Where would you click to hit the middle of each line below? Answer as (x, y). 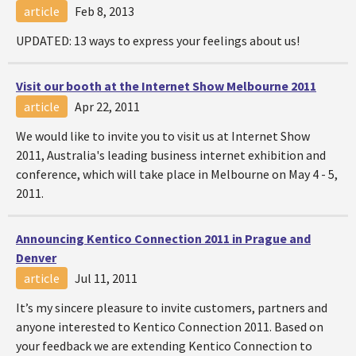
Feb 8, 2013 (104, 11)
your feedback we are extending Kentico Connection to (164, 346)
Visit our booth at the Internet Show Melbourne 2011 (166, 86)
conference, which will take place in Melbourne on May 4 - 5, (177, 174)
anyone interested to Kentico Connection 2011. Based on (170, 327)
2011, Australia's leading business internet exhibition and (171, 155)
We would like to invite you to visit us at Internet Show (163, 136)
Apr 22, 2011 (107, 106)
